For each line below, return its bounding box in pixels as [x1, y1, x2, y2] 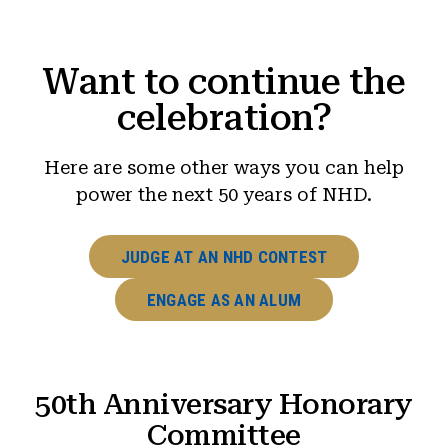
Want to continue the [43, 61, 405, 104]
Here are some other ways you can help [44, 157, 404, 179]
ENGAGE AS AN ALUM [146, 289, 302, 310]
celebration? [117, 97, 331, 140]
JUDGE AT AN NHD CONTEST [120, 246, 328, 267]
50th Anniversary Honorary [35, 386, 413, 421]
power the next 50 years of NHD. [76, 184, 372, 206]
